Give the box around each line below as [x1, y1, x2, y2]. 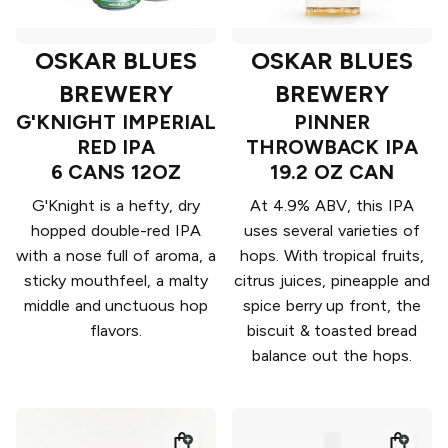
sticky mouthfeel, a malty [24, 271, 208, 291]
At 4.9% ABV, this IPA [250, 196, 414, 216]
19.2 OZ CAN [270, 160, 394, 185]
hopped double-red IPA [31, 221, 201, 241]
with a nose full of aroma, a [16, 246, 216, 266]
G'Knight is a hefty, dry [32, 196, 200, 216]
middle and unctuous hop [23, 296, 209, 316]
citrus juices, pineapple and [234, 271, 430, 291]
